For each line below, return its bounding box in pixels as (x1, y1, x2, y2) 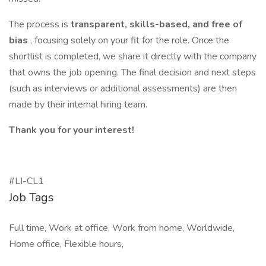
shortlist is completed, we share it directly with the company (9, 50, 256, 63)
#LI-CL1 (9, 175, 44, 188)
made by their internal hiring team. (9, 98, 147, 111)
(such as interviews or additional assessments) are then (9, 82, 237, 95)
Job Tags (9, 189, 54, 205)
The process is (9, 18, 71, 31)
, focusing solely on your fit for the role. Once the (30, 34, 229, 47)
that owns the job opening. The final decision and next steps (9, 66, 256, 79)
